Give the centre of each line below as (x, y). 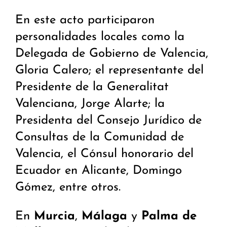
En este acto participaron (85, 21)
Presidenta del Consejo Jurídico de (108, 121)
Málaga (106, 217)
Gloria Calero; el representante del (109, 71)
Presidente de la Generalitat (92, 87)
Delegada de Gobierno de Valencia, (112, 54)
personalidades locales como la (100, 37)
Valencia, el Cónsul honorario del (104, 154)
